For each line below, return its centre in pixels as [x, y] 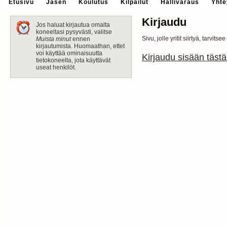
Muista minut [53, 39]
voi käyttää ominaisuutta [69, 53]
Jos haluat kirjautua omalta [73, 25]
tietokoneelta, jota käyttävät [73, 60]
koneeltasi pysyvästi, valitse [74, 32]
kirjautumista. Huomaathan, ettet [80, 46]
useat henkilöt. [56, 67]
